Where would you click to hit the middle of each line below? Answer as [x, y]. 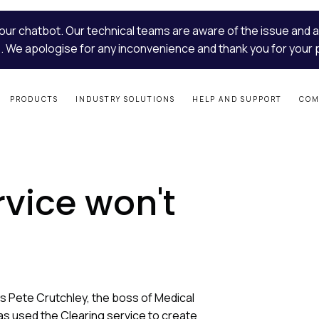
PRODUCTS [34, 99]
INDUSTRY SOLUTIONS [125, 99]
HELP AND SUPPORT [237, 99]
